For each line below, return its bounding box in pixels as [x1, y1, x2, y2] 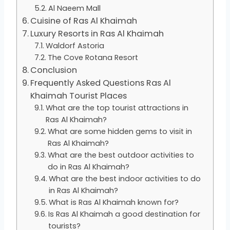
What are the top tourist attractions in [46, 102, 189, 113]
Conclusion [30, 64, 78, 76]
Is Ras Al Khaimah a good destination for [48, 208, 201, 219]
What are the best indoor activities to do [49, 173, 201, 184]
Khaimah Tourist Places [30, 89, 127, 102]
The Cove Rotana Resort [48, 52, 139, 63]
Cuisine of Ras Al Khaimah [30, 14, 138, 27]
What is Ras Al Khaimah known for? [49, 197, 179, 207]
